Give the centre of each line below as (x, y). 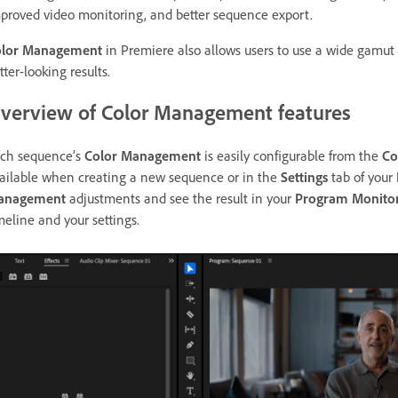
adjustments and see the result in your (180, 199)
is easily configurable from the (291, 156)
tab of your (362, 177)
